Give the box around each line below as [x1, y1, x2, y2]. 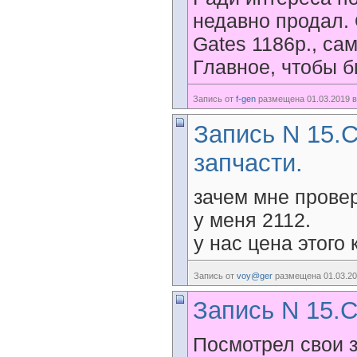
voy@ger [237, 271, 273, 280]
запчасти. [194, 149, 303, 177]
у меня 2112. [194, 209, 311, 231]
